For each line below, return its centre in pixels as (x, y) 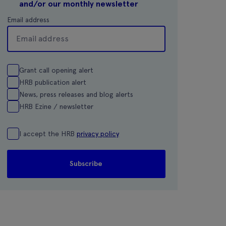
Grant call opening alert (56, 70)
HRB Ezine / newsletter (56, 106)
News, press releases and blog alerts (76, 94)
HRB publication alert (52, 82)
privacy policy (98, 134)
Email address (28, 20)
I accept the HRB (48, 134)
